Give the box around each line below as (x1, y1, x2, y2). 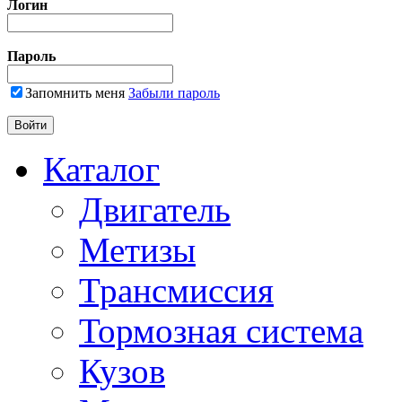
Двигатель (79, 190, 231, 230)
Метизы (79, 231, 196, 270)
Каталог (43, 150, 160, 189)
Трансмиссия (79, 271, 274, 310)
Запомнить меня (25, 85, 125, 101)
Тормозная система (79, 311, 363, 351)
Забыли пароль (128, 85, 220, 101)
